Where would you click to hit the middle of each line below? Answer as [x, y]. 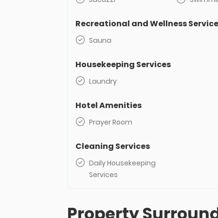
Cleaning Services [113, 146]
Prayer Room [111, 122]
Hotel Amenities [109, 105]
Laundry [103, 81]
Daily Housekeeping [122, 163]
